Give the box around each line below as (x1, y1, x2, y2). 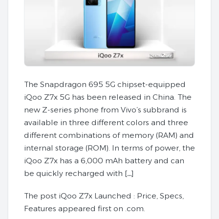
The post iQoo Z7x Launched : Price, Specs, (24, 191, 184, 200)
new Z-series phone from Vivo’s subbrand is (24, 105, 187, 114)
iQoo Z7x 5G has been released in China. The (24, 92, 192, 102)
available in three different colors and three (24, 117, 188, 127)
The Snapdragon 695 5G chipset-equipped (24, 79, 186, 89)
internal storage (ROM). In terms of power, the (24, 143, 195, 153)
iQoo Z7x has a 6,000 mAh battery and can (24, 155, 184, 165)
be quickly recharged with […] (24, 168, 133, 178)
